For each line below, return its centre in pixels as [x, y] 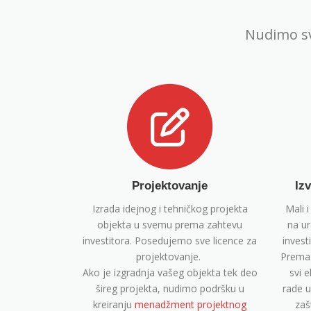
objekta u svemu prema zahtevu [170, 225]
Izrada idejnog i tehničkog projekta [170, 209]
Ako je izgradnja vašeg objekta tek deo [170, 273]
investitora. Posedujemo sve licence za [170, 241]
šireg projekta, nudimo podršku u [170, 289]
